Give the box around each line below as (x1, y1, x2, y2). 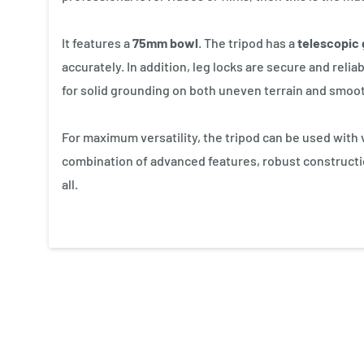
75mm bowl (132, 34, 198, 50)
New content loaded (32, 275, 147, 291)
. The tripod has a (198, 34, 297, 50)
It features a (62, 34, 132, 50)
